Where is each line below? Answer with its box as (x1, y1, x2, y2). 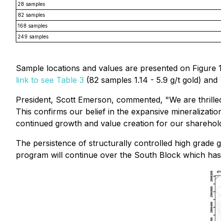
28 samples (18, 1, 45, 7)
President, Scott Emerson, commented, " (16, 95, 169, 105)
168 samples (18, 23, 47, 29)
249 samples (18, 34, 48, 39)
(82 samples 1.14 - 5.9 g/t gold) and (84, 75, 220, 85)
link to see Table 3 (16, 75, 84, 85)
